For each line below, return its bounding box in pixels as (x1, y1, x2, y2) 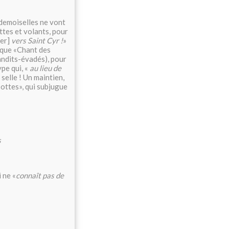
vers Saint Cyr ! (11, 36, 63, 45)
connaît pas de (16, 171, 64, 180)
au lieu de (30, 63, 61, 73)
